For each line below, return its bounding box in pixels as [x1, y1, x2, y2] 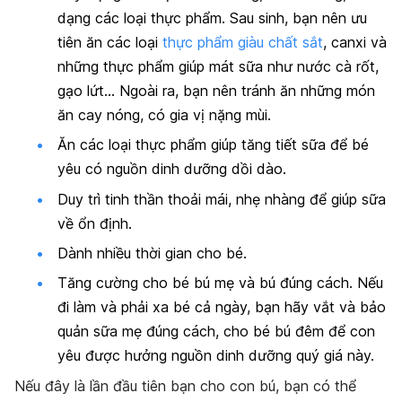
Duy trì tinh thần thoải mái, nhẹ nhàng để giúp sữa [57, 189, 386, 208]
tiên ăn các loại [57, 32, 162, 51]
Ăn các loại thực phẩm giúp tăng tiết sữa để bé [57, 135, 369, 154]
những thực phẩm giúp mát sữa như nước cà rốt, [57, 57, 379, 75]
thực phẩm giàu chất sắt [162, 32, 323, 51]
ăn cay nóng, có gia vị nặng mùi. [57, 105, 271, 124]
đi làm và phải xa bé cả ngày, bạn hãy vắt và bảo [57, 298, 386, 317]
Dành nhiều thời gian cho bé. [57, 244, 247, 263]
